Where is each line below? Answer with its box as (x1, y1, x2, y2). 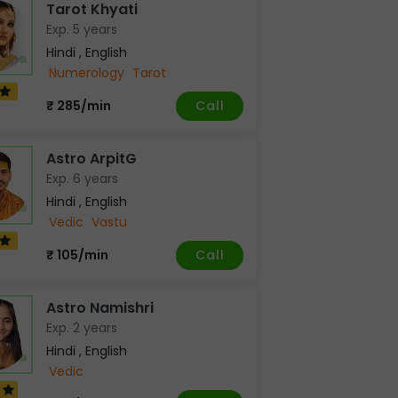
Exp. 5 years (46, 20, 118, 38)
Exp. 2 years (46, 318, 118, 337)
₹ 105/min (46, 246, 109, 265)
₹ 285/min (46, 97, 112, 115)
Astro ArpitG (46, 147, 138, 169)
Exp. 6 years (46, 169, 119, 187)
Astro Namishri (46, 297, 155, 318)
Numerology (49, 63, 125, 82)
